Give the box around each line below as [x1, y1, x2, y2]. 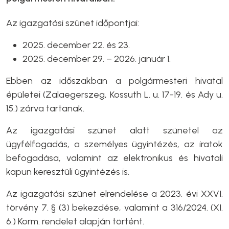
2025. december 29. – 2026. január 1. [22, 53, 171, 64]
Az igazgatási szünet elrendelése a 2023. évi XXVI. [6, 188, 223, 199]
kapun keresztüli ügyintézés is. [6, 166, 129, 177]
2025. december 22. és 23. [22, 39, 130, 51]
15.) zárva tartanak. [6, 102, 84, 114]
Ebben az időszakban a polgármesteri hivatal [6, 75, 223, 86]
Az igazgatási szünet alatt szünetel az [6, 124, 223, 136]
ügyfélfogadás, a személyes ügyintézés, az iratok [6, 138, 223, 150]
